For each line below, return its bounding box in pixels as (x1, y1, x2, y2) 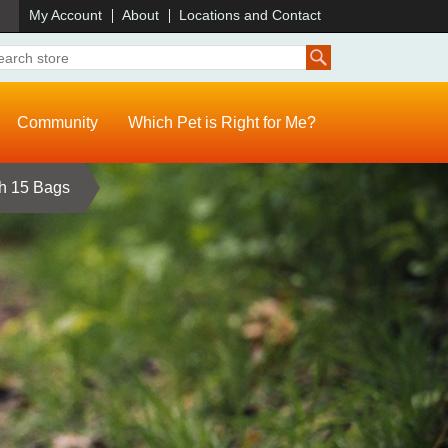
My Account (29, 7, 102, 23)
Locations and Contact (179, 7, 321, 23)
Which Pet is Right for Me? (128, 114, 316, 132)
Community (17, 114, 98, 132)
